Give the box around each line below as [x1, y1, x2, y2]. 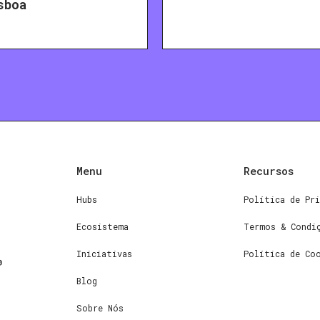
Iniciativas [76, 248, 132, 260]
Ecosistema [76, 221, 129, 233]
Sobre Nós [76, 302, 124, 314]
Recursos [244, 164, 294, 179]
